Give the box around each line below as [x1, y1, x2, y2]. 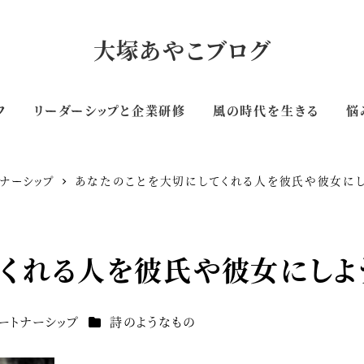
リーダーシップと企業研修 [33, 101, 186, 119]
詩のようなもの [109, 313, 197, 331]
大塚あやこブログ [93, 33, 271, 66]
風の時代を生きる [213, 101, 319, 119]
